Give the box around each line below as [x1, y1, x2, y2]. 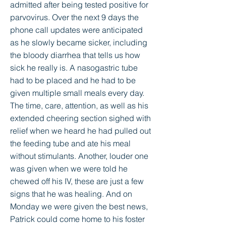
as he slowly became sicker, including [10, 37, 147, 47]
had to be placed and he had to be [10, 75, 136, 85]
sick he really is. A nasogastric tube [10, 63, 138, 73]
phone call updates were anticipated [10, 25, 143, 35]
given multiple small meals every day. [10, 88, 144, 98]
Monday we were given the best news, [10, 201, 148, 211]
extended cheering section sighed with [10, 113, 151, 123]
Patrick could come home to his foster [10, 214, 145, 224]
